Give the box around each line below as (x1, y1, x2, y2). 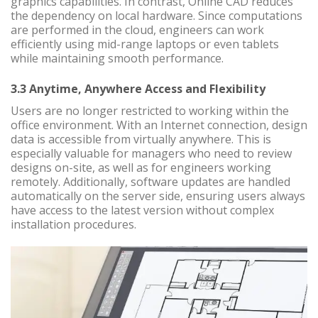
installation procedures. (11, 216, 136, 233)
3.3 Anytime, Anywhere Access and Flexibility (11, 81, 265, 97)
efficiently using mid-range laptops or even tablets (11, 36, 279, 53)
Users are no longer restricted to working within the (11, 103, 289, 119)
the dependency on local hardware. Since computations (11, 8, 302, 24)
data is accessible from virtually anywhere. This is (11, 131, 271, 148)
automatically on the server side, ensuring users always (11, 188, 305, 204)
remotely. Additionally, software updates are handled (11, 174, 290, 190)
